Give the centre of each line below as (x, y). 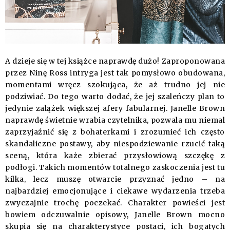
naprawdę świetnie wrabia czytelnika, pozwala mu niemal (115, 120)
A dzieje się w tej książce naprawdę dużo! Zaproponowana (115, 61)
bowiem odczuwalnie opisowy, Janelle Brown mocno (115, 215)
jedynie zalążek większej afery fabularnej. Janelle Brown (115, 109)
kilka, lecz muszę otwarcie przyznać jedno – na (115, 179)
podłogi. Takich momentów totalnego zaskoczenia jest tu (115, 168)
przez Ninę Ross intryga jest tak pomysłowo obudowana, (115, 73)
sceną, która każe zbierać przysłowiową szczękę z (115, 156)
